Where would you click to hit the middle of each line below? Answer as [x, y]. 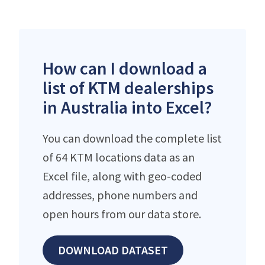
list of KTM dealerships [128, 88]
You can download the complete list [132, 138]
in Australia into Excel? [127, 107]
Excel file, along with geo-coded [122, 176]
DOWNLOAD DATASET [113, 250]
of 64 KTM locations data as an [119, 157]
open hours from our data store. [122, 214]
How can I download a [125, 68]
